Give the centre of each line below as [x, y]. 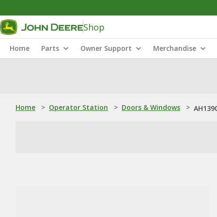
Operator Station [78, 107]
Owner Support [106, 48]
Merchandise [175, 48]
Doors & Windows [151, 107]
